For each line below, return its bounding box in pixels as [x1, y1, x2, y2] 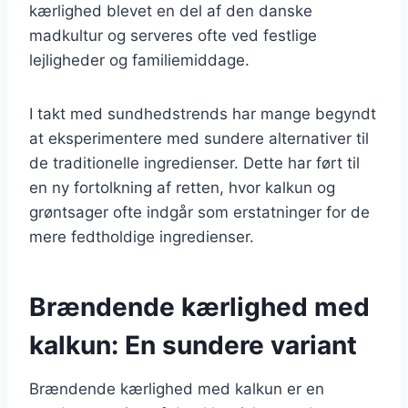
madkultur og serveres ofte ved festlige [29, 25, 317, 45]
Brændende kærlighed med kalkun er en [29, 379, 324, 398]
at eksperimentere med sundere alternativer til [29, 128, 369, 148]
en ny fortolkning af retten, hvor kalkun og [29, 178, 335, 197]
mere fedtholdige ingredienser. [29, 227, 254, 246]
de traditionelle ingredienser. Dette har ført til [29, 153, 360, 172]
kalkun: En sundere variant [29, 329, 357, 361]
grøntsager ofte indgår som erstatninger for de [29, 202, 370, 221]
